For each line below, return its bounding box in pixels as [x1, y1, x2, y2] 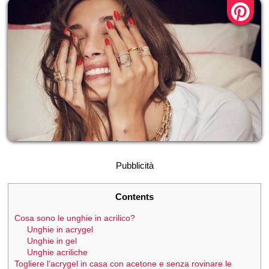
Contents [115, 191, 154, 202]
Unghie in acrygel [27, 224, 94, 234]
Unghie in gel [27, 235, 77, 246]
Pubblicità [115, 160, 154, 171]
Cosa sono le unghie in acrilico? [14, 213, 135, 223]
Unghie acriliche [27, 247, 88, 257]
